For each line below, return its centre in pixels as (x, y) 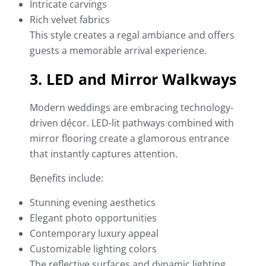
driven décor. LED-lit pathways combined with (132, 123)
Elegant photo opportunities (93, 218)
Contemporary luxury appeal (94, 234)
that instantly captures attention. (104, 154)
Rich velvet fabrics (70, 20)
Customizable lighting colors (93, 249)
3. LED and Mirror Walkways (133, 79)
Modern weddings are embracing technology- (132, 108)
